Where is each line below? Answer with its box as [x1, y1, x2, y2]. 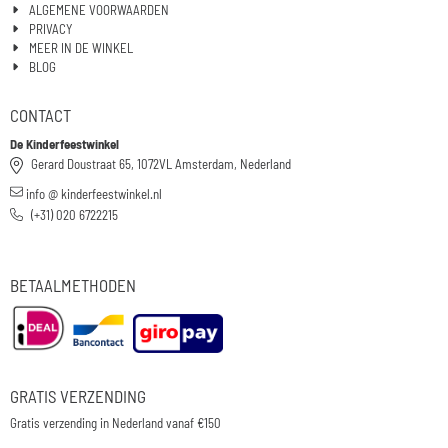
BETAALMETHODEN [10, 275, 136, 295]
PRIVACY [29, 20, 73, 37]
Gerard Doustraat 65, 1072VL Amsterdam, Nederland [31, 155, 291, 172]
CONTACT [10, 104, 71, 125]
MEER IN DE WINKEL [29, 39, 134, 56]
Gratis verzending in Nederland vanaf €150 [10, 415, 221, 431]
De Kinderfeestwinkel [10, 135, 119, 152]
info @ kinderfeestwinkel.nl [26, 185, 162, 202]
